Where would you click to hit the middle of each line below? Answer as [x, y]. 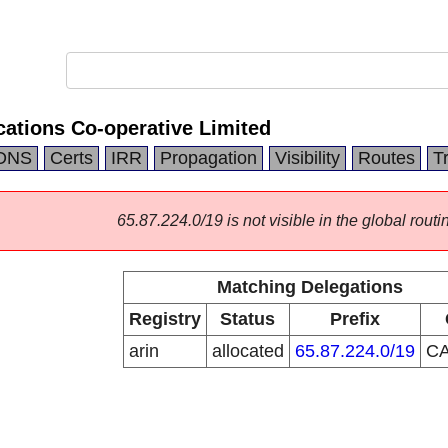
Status [247, 319]
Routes [386, 158]
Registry [164, 319]
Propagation [208, 158]
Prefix [354, 319]
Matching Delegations [309, 287]
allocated [247, 351]
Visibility [307, 158]
